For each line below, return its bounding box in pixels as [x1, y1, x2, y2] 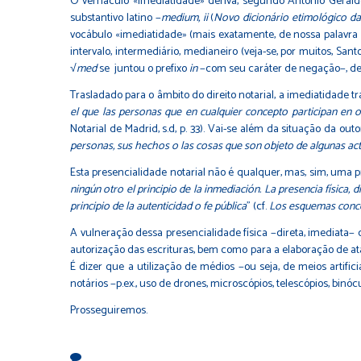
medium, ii [160, 8, 208, 27]
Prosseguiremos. [70, 301, 147, 320]
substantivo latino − [70, 8, 161, 27]
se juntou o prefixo [97, 59, 189, 78]
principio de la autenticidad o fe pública [70, 197, 247, 216]
